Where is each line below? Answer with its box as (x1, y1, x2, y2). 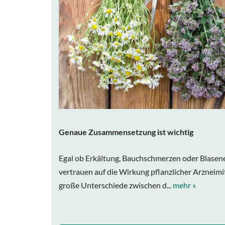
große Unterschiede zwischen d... (59, 180, 173, 190)
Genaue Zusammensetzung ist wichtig (59, 127, 193, 137)
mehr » (173, 180, 196, 190)
